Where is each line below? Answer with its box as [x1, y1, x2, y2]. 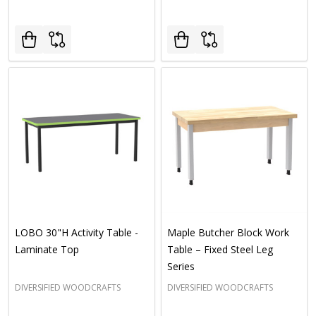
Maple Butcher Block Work [167, 226, 289, 239]
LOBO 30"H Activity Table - [15, 226, 138, 239]
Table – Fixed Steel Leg [167, 243, 273, 256]
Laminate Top [15, 243, 79, 256]
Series [167, 260, 195, 273]
